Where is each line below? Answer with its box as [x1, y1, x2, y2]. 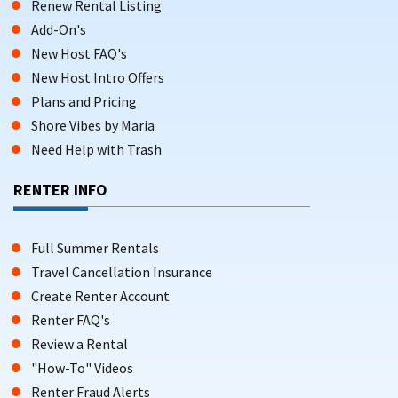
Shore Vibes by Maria [31, 115, 155, 134]
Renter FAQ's [31, 310, 110, 329]
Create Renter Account [31, 286, 170, 305]
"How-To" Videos [31, 358, 133, 377]
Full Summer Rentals [31, 238, 159, 257]
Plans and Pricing [31, 92, 137, 110]
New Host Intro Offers [31, 68, 164, 86]
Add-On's [31, 20, 86, 38]
